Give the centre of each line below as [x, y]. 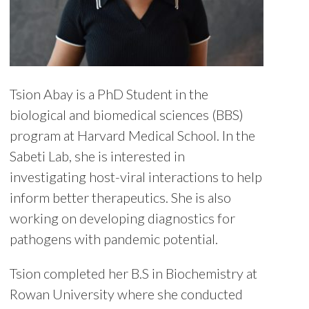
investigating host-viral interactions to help [136, 177]
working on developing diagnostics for [122, 218]
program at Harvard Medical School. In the [132, 136]
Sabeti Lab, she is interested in [97, 156]
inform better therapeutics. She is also [120, 198]
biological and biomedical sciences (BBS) [127, 115]
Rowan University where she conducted [126, 294]
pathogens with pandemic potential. [114, 239]
